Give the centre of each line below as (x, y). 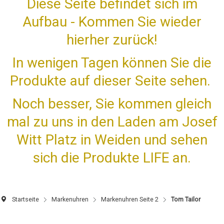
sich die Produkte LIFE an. (112, 157)
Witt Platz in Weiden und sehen (112, 139)
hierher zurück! (112, 39)
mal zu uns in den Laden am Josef (112, 121)
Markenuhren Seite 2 (130, 199)
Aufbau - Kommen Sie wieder (112, 21)
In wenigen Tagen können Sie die (112, 62)
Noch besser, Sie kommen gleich (112, 103)
